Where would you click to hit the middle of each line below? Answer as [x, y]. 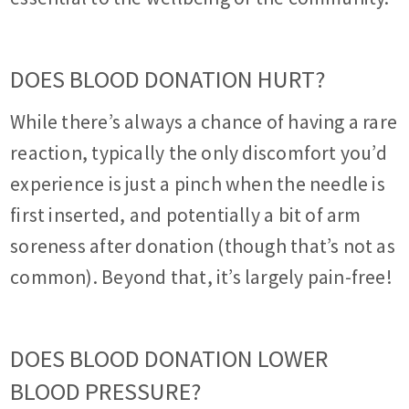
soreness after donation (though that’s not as [203, 246]
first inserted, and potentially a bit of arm [186, 215]
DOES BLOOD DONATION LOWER [170, 359]
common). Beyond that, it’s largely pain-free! [201, 278]
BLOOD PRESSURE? [106, 392]
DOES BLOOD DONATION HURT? [168, 79]
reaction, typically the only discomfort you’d [199, 153]
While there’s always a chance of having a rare [204, 122]
